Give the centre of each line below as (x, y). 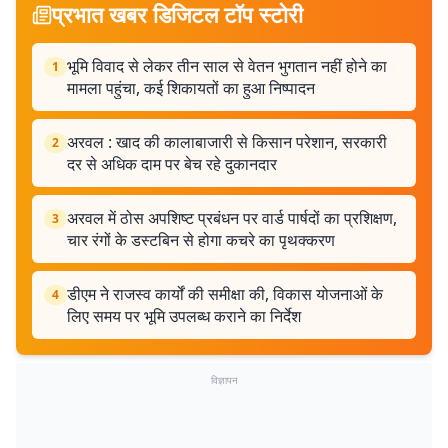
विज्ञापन (224, 380)
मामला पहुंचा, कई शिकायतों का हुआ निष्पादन (191, 88)
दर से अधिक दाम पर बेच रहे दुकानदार (172, 164)
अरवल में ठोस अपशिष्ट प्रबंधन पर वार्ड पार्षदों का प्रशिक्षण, (232, 218)
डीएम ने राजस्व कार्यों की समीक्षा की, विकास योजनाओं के (225, 294)
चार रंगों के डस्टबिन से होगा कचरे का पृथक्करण (201, 240)
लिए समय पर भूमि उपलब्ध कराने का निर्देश (184, 316)
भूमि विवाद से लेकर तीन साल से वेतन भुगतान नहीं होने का (227, 66)
